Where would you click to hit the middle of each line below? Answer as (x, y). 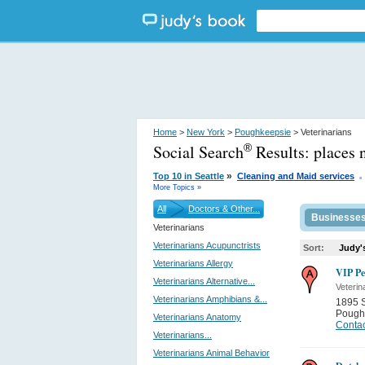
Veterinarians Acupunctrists (207, 245)
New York (206, 132)
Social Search (198, 152)
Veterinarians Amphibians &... (210, 299)
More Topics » (177, 187)
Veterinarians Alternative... (204, 281)
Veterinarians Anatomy (197, 317)
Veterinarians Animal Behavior (211, 353)
